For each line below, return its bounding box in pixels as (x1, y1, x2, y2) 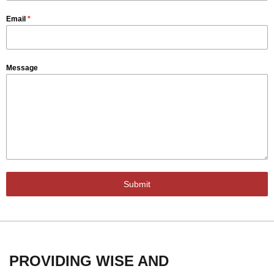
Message (6, 64, 38, 73)
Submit (124, 179, 150, 190)
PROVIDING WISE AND (9, 253, 169, 270)
